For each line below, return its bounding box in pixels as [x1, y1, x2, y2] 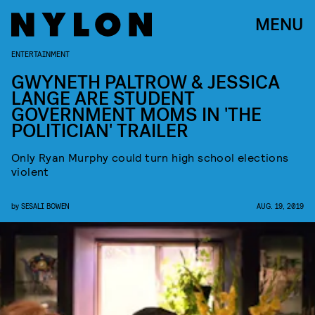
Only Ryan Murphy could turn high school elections [11, 150, 289, 164]
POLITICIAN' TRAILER [11, 119, 188, 143]
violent [11, 165, 49, 178]
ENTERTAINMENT [11, 49, 70, 58]
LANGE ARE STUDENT [11, 86, 195, 111]
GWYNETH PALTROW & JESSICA [11, 70, 280, 95]
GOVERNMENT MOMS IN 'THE [11, 103, 262, 127]
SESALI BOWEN [21, 201, 70, 210]
